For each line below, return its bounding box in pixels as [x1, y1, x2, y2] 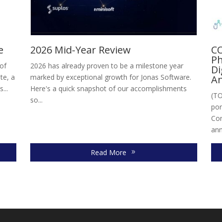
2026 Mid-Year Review [30, 43, 131, 56]
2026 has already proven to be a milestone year [30, 60, 184, 70]
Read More [90, 147, 126, 157]
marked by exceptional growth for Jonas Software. [30, 72, 192, 82]
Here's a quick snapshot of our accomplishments [30, 83, 187, 93]
